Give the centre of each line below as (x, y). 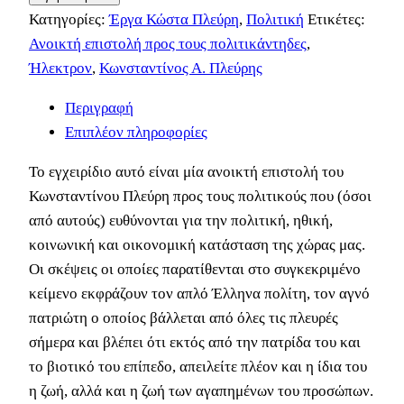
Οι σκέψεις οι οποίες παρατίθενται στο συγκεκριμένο (195, 269)
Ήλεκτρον (60, 68)
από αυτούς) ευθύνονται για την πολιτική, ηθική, (181, 220)
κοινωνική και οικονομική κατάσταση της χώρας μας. (197, 244)
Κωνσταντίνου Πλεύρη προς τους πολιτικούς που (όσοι (200, 196)
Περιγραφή (99, 107)
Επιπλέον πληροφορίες (136, 132)
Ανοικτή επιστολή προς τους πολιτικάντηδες (168, 43)
